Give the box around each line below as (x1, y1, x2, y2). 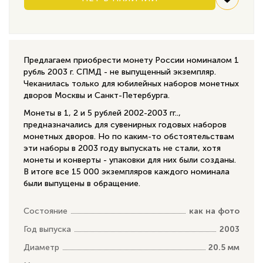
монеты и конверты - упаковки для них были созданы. (23, 154, 236, 165)
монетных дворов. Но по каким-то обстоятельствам (23, 131, 234, 141)
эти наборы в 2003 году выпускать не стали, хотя (23, 143, 221, 153)
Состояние (23, 205, 68, 216)
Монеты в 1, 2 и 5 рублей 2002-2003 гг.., (23, 107, 181, 118)
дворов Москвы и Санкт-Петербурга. (23, 90, 170, 100)
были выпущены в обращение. (23, 178, 140, 188)
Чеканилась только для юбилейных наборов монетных (23, 78, 239, 89)
